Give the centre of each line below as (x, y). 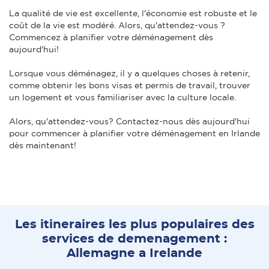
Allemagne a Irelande (134, 253)
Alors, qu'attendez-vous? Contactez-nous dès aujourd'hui (129, 121)
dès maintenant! (43, 145)
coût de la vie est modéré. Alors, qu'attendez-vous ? (117, 25)
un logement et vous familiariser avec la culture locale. (122, 97)
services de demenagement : (134, 239)
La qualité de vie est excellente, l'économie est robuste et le (133, 13)
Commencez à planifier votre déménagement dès (111, 37)
